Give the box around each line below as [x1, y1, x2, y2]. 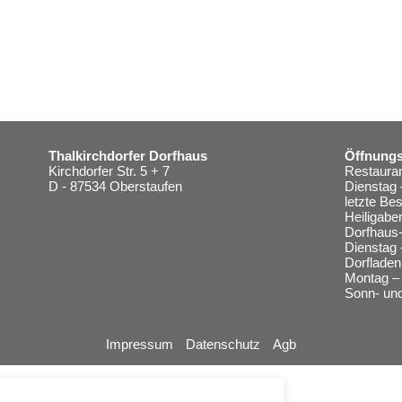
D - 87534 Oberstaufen [48, 179, 182, 194]
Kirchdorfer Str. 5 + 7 [48, 163, 170, 179]
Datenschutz [186, 336, 260, 352]
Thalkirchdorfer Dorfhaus [48, 148, 207, 163]
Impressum [106, 336, 173, 352]
